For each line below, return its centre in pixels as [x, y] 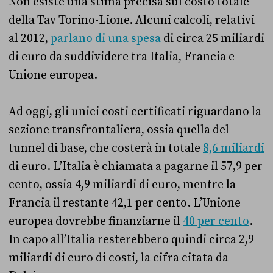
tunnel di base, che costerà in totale [106, 148]
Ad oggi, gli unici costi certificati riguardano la [135, 111]
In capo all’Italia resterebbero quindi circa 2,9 [131, 239]
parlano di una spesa [106, 38]
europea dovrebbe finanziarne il [96, 221]
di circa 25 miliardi [213, 38]
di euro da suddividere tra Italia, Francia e [122, 56]
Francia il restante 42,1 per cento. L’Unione [125, 203]
